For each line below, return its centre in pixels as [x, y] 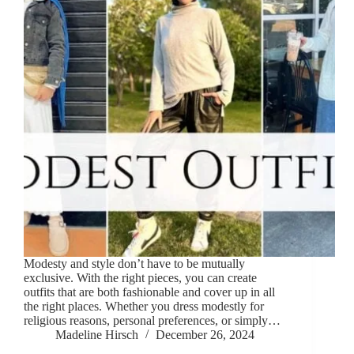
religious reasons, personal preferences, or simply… [152, 321]
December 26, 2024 [205, 335]
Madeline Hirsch [97, 335]
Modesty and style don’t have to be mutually [134, 264]
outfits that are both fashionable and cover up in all [149, 292]
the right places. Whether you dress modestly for [144, 307]
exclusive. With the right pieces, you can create [140, 278]
